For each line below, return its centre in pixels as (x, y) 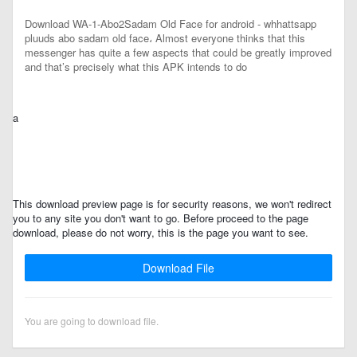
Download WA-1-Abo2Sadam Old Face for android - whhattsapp (171, 24)
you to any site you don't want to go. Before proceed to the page (161, 218)
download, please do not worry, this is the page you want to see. (161, 232)
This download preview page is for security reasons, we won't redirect (172, 204)
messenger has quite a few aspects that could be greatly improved (178, 52)
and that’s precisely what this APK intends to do (136, 67)
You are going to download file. (92, 321)
